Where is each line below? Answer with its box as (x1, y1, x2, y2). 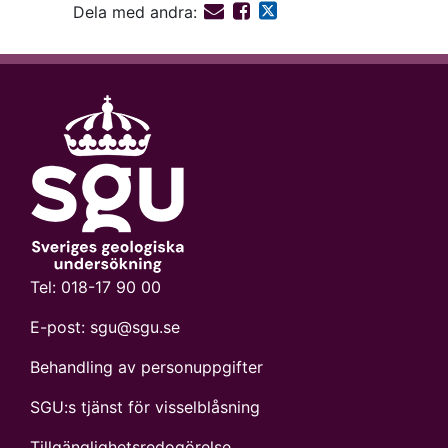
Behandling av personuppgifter (30, 356, 263, 377)
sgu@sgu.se (90, 316, 180, 337)
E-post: (30, 316, 90, 337)
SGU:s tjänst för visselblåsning (30, 396, 260, 417)
